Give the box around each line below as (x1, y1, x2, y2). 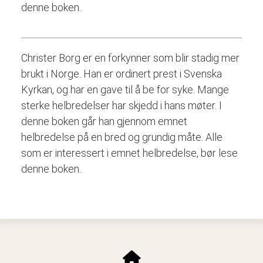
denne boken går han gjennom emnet (21, 114, 187, 127)
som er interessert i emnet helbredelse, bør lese (21, 146, 238, 159)
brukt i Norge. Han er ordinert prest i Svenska (21, 67, 222, 80)
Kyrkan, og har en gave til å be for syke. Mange (21, 83, 229, 96)
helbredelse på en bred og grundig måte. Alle (21, 130, 222, 143)
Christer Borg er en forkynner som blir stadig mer (21, 51, 240, 64)
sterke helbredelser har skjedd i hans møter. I (21, 99, 222, 112)
